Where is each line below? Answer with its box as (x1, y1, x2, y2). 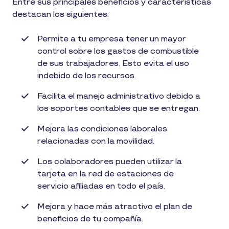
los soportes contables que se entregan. (37, 104, 204, 114)
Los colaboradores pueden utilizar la (37, 157, 182, 167)
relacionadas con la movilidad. (37, 136, 158, 147)
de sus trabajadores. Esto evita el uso (37, 59, 189, 69)
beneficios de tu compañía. (37, 214, 147, 224)
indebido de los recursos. (37, 71, 136, 81)
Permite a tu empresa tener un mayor (37, 34, 186, 44)
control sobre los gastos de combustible (37, 47, 199, 57)
